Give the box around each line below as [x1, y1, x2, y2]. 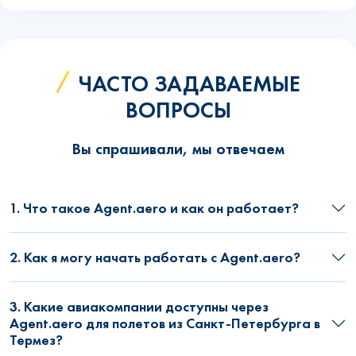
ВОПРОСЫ [125, 96, 231, 125]
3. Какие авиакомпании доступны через [10, 297, 269, 316]
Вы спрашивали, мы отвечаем [72, 138, 284, 160]
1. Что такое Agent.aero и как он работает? [10, 199, 299, 218]
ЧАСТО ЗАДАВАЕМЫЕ [78, 70, 300, 99]
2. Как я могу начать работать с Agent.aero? [10, 248, 300, 267]
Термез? [10, 331, 63, 350]
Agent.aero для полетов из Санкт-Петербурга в [10, 314, 320, 333]
